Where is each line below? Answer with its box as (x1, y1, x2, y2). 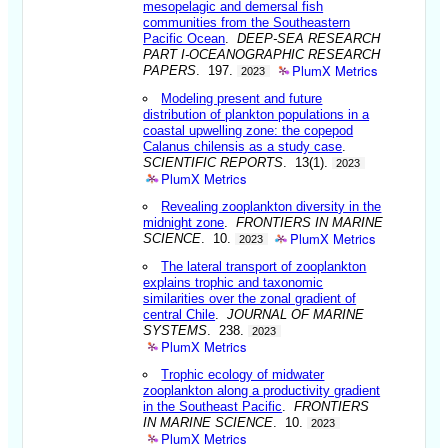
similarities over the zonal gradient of (143, 290, 357, 306)
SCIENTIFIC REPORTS (143, 154, 284, 170)
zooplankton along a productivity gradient (143, 382, 381, 398)
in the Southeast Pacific (143, 398, 283, 414)
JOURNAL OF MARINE (227, 306, 365, 322)
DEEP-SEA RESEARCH (237, 30, 381, 46)
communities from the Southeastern (143, 14, 351, 30)
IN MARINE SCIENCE (143, 414, 274, 430)
